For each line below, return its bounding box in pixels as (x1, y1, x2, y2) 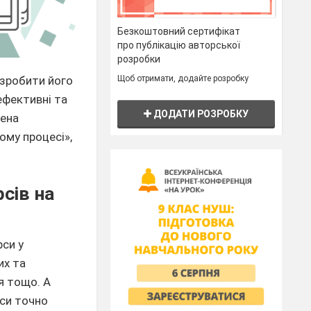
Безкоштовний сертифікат (117, 25, 241, 37)
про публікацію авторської (117, 39, 241, 51)
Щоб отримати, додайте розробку (117, 73, 249, 83)
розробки (117, 53, 161, 65)
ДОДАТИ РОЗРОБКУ (151, 108, 249, 119)
